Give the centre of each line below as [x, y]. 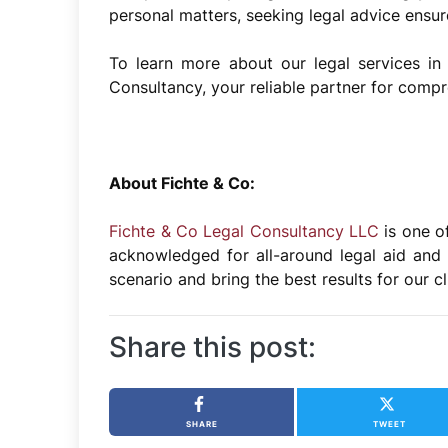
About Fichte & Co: [182, 182]
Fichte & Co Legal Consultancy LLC [244, 230]
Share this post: [213, 346]
